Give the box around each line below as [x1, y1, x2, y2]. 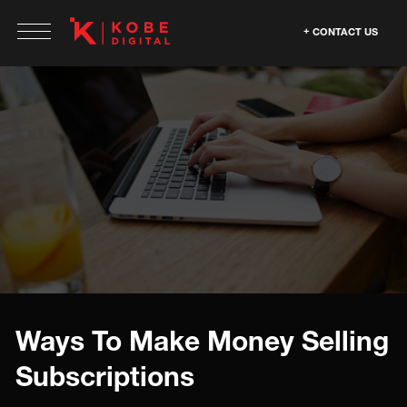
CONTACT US [313, 25, 378, 37]
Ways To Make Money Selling [15, 324, 389, 357]
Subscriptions [15, 360, 194, 392]
